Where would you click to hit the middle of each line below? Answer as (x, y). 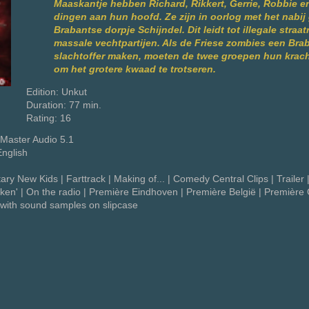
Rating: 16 (49, 118)
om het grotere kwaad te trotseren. (135, 70)
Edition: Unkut (57, 92)
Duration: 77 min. (64, 105)
